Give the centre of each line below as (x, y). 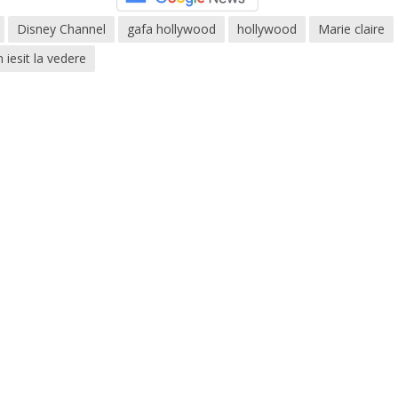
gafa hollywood (172, 29)
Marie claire (352, 29)
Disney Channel (62, 29)
